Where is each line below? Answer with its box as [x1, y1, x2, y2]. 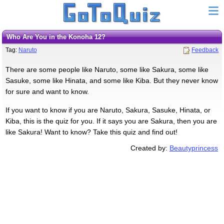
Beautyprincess [169, 143, 218, 152]
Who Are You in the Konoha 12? [12, 33, 105, 40]
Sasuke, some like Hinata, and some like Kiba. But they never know [5, 76, 218, 84]
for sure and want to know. [5, 87, 89, 95]
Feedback [191, 46, 219, 53]
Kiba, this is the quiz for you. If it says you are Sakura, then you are [5, 116, 217, 125]
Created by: [130, 143, 170, 152]
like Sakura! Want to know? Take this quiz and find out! [5, 127, 177, 136]
